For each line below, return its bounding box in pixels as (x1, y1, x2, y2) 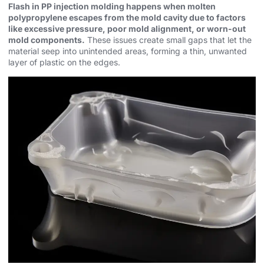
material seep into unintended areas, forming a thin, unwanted (8, 46, 247, 57)
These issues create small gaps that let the (85, 35, 252, 45)
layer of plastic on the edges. (8, 57, 120, 68)
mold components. (8, 35, 85, 45)
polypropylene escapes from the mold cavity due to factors (8, 12, 246, 23)
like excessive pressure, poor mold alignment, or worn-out (8, 24, 246, 34)
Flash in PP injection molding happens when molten (8, 1, 216, 12)
